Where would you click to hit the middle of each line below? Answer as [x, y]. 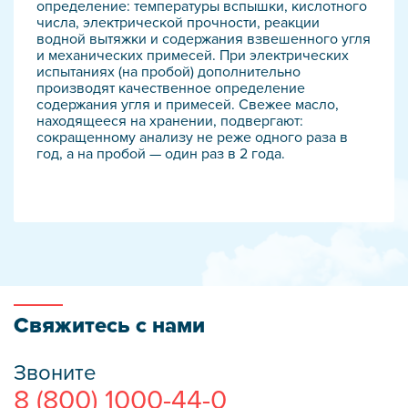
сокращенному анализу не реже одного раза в [192, 138]
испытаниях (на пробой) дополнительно [168, 72]
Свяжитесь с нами [109, 326]
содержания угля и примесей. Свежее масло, [188, 105]
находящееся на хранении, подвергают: [170, 121]
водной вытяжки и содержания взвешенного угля [204, 39]
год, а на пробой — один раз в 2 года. [161, 154]
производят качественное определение [171, 88]
